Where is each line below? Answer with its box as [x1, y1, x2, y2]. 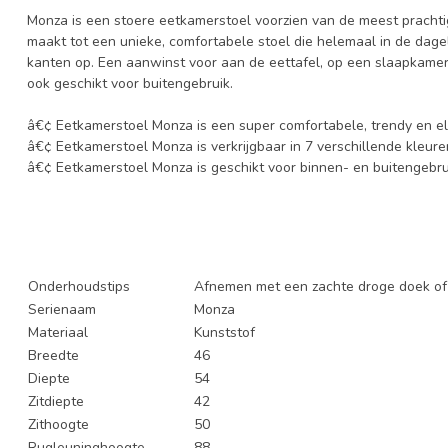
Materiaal [28, 322, 88, 342]
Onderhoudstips [28, 276, 130, 296]
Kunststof [194, 322, 255, 342]
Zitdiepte [28, 391, 84, 411]
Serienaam [28, 299, 96, 319]
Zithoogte [28, 414, 89, 434]
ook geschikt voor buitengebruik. [27, 73, 233, 93]
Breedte [28, 345, 79, 365]
